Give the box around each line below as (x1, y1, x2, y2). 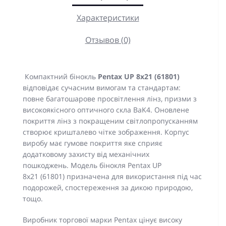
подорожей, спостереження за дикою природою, (23, 183, 193, 192)
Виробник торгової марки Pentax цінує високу (23, 215, 182, 224)
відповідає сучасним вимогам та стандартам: (23, 83, 181, 92)
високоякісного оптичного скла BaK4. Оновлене (23, 105, 189, 115)
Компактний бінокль (23, 72, 98, 81)
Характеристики (76, 12, 139, 23)
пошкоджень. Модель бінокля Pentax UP (23, 160, 161, 170)
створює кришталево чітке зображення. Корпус (23, 127, 189, 137)
